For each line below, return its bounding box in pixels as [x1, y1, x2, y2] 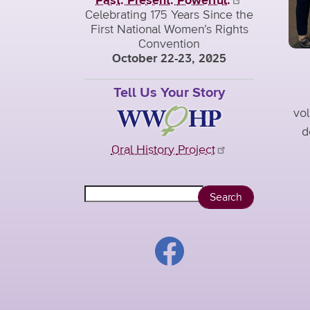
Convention [138, 38, 200, 51]
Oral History [111, 144, 178, 157]
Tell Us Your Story [113, 86, 225, 100]
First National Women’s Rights [90, 24, 248, 36]
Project [177, 144, 215, 157]
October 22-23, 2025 [112, 53, 226, 65]
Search [84, 186, 123, 199]
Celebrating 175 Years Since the [85, 9, 253, 21]
